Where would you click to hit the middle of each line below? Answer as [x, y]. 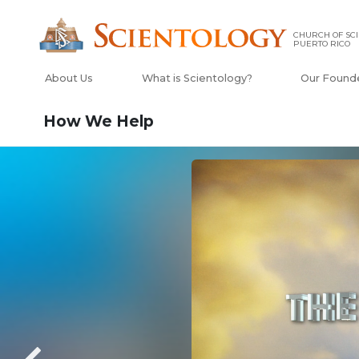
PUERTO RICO [322, 44]
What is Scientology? [197, 79]
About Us [69, 79]
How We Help [99, 122]
